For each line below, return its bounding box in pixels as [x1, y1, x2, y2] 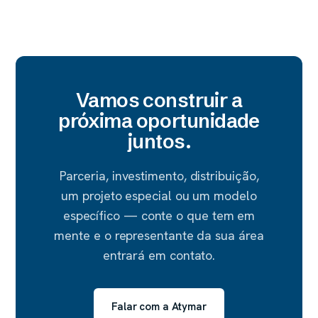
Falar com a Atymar [111, 300, 207, 314]
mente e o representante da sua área [54, 227, 264, 243]
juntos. [126, 129, 192, 153]
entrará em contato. [102, 247, 216, 263]
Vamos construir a [75, 88, 243, 112]
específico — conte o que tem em [62, 207, 256, 224]
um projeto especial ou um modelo [61, 187, 257, 204]
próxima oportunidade [58, 109, 260, 133]
